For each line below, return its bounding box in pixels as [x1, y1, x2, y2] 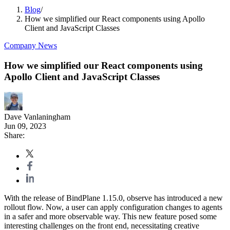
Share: [4, 131, 25, 140]
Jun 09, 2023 [4, 122, 46, 131]
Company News [4, 41, 57, 50]
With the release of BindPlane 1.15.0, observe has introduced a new [4, 194, 223, 203]
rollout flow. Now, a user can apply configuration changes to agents [4, 203, 222, 212]
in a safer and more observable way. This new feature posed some [4, 212, 217, 221]
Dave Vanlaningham [4, 112, 70, 122]
